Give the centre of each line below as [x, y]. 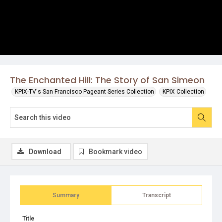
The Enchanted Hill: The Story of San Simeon [107, 80]
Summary [66, 195]
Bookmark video [115, 152]
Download [45, 152]
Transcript [157, 195]
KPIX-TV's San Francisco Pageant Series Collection [84, 92]
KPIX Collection [183, 92]
